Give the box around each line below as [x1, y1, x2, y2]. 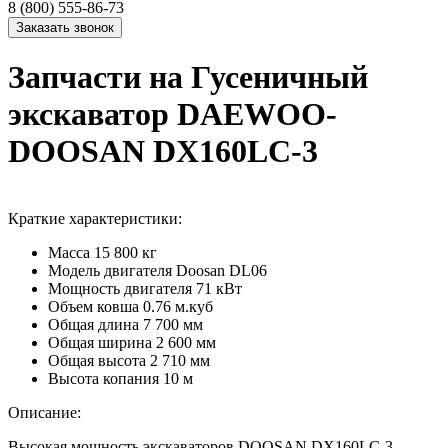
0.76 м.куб [143, 297, 213, 315]
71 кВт [196, 279, 242, 297]
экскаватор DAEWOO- [8, 96, 337, 133]
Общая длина [48, 315, 139, 333]
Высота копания [48, 369, 159, 387]
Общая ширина [48, 333, 152, 351]
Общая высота [48, 351, 146, 369]
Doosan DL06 [176, 261, 267, 279]
